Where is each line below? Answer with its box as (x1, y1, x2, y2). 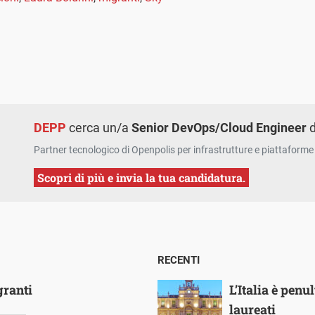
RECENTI (157, 253, 200, 266)
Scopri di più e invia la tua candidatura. (37, 169, 246, 185)
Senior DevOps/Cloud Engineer (131, 120, 307, 135)
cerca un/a (66, 120, 132, 135)
